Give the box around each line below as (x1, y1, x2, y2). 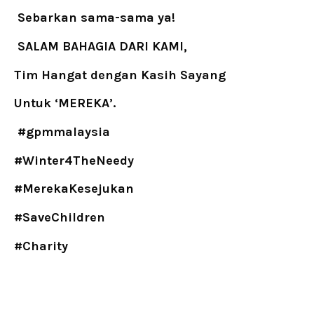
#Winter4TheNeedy (14, 152, 134, 168)
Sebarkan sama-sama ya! (18, 10, 175, 26)
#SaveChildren (14, 209, 105, 225)
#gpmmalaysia (18, 123, 110, 139)
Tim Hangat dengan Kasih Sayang (14, 67, 226, 83)
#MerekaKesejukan (14, 181, 134, 197)
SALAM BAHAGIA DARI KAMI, (18, 38, 187, 54)
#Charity (14, 238, 68, 254)
